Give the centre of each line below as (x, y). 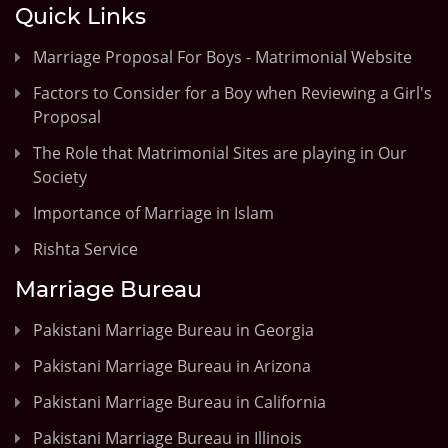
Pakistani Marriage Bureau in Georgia (173, 329)
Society (60, 176)
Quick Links (80, 16)
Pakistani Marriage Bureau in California (179, 401)
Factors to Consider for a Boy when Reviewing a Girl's (232, 92)
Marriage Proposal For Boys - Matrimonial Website (222, 56)
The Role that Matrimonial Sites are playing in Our (220, 152)
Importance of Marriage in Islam (153, 212)
